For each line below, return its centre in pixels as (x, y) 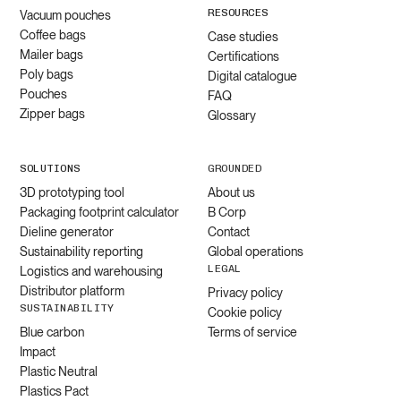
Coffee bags (53, 35)
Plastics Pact (55, 392)
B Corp (227, 213)
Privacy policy (245, 293)
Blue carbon (52, 333)
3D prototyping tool (73, 193)
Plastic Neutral (59, 372)
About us (231, 193)
